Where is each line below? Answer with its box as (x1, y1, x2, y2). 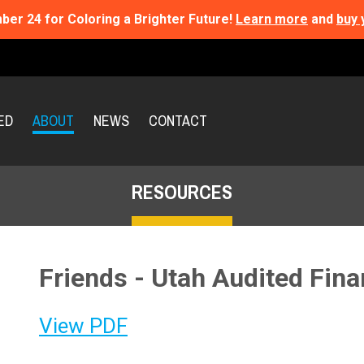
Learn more (236, 11, 308, 27)
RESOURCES (132, 179, 232, 206)
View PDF (39, 314, 128, 339)
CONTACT (148, 110, 207, 132)
